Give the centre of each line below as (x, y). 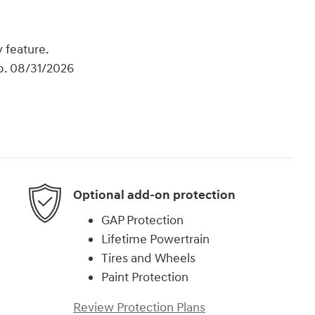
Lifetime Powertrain (155, 239)
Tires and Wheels (148, 258)
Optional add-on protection (154, 195)
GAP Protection (142, 220)
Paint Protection (145, 277)
